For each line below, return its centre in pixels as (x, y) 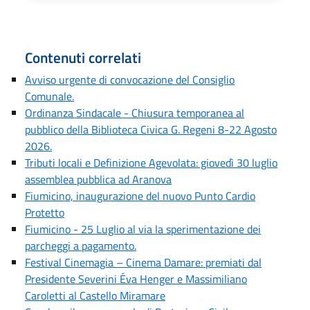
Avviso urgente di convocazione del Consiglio (130, 80)
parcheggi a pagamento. (81, 246)
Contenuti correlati (83, 57)
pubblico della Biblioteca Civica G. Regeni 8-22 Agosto (151, 129)
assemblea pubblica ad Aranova (98, 179)
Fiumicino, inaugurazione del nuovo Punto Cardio (140, 196)
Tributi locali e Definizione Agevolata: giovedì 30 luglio (151, 163)
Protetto (45, 212)
